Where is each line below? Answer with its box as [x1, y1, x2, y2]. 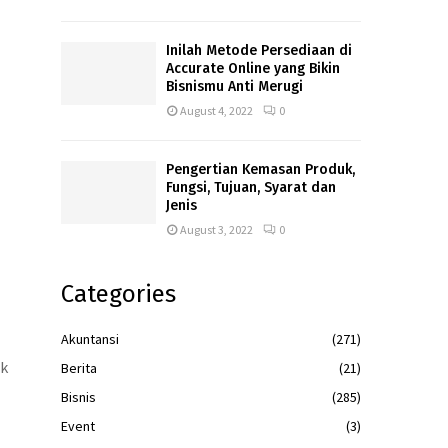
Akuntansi [61, 329, 119, 348]
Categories [61, 279, 176, 308]
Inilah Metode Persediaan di [166, 41, 352, 59]
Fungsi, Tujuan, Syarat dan [166, 178, 336, 196]
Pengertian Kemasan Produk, [166, 160, 355, 178]
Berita [61, 358, 97, 377]
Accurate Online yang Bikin [166, 59, 340, 77]
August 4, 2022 [180, 102, 253, 118]
